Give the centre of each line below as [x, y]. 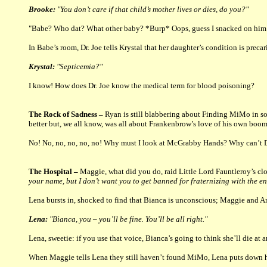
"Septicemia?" [79, 67]
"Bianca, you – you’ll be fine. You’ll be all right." [128, 219]
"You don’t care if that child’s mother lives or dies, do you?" [152, 10]
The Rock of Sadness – [66, 114]
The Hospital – [53, 172]
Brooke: [42, 10]
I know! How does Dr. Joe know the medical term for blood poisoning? [142, 86]
